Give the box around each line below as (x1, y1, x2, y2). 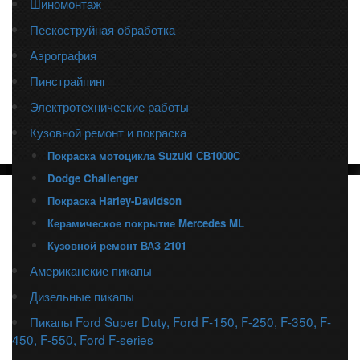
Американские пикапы (30, 261, 153, 279)
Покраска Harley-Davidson (47, 193, 182, 208)
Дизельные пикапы (30, 287, 135, 305)
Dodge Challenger (47, 170, 139, 186)
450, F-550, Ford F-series (12, 330, 153, 348)
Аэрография (30, 46, 97, 63)
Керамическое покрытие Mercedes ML (47, 215, 245, 231)
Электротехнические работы (30, 97, 190, 115)
